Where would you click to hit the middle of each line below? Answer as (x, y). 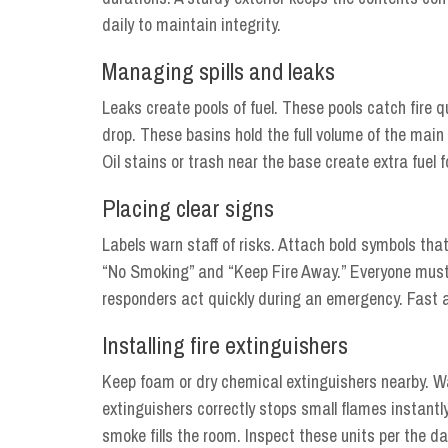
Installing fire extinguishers (225, 345)
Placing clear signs (188, 208)
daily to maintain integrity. (191, 24)
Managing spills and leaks (218, 71)
